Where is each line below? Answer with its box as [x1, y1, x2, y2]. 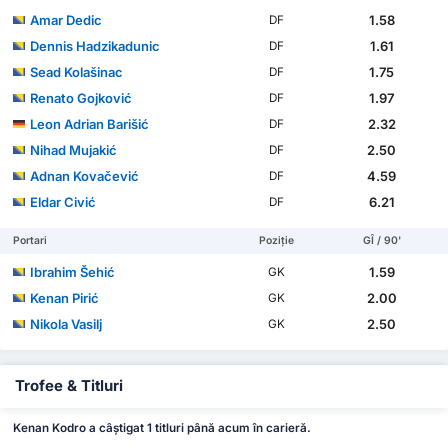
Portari [13, 234, 48, 248]
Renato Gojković [30, 90, 133, 107]
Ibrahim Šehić [30, 264, 116, 281]
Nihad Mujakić [30, 142, 118, 159]
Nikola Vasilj [30, 316, 103, 333]
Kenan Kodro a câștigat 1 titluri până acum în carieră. [13, 420, 312, 435]
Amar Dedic [30, 12, 103, 29]
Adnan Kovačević [30, 168, 140, 185]
